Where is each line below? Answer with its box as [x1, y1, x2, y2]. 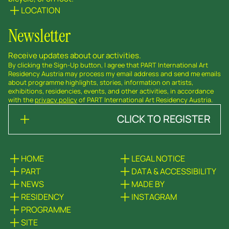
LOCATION [21, 4, 60, 16]
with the [8, 95, 35, 104]
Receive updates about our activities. [8, 50, 141, 61]
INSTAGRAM [131, 191, 177, 202]
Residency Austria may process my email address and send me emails [8, 68, 221, 78]
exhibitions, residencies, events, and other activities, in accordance [8, 86, 214, 96]
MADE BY [131, 178, 165, 190]
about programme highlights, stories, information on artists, [8, 77, 193, 87]
